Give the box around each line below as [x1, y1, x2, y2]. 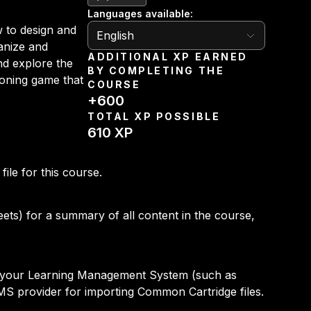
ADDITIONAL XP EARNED [87, 51, 248, 62]
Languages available [87, 8, 191, 19]
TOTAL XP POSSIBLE [87, 110, 221, 122]
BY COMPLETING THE [87, 65, 225, 76]
